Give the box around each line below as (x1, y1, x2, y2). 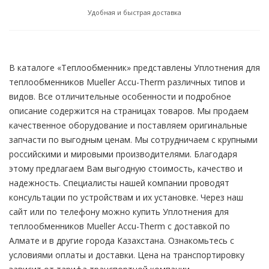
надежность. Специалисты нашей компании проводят (9, 177, 229, 189)
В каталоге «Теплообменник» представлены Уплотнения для (9, 62, 260, 73)
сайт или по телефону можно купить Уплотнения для (9, 206, 229, 217)
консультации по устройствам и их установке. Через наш (9, 192, 243, 203)
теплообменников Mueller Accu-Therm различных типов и (9, 76, 245, 88)
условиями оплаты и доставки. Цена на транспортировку (9, 249, 244, 261)
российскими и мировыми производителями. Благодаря (9, 148, 237, 160)
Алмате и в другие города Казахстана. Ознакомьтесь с (9, 235, 234, 246)
